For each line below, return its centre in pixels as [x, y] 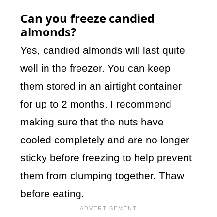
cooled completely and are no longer [105, 140]
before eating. [53, 194]
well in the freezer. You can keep [96, 68]
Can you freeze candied [88, 18]
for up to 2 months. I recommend [96, 104]
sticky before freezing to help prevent [106, 158]
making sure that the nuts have [92, 122]
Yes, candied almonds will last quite [103, 50]
